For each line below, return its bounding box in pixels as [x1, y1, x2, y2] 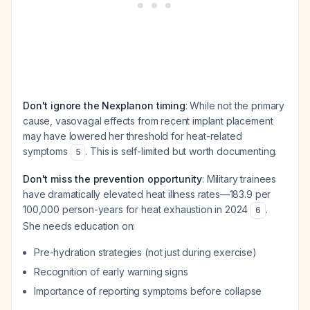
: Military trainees [202, 173, 277, 185]
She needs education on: [23, 220, 136, 232]
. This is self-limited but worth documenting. [85, 145, 277, 157]
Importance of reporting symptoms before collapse [34, 285, 262, 297]
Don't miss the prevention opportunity [23, 173, 203, 185]
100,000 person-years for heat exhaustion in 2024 [23, 203, 251, 215]
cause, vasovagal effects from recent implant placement [23, 115, 273, 127]
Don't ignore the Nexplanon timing [23, 100, 185, 111]
